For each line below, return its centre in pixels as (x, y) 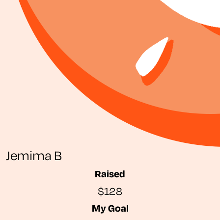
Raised (110, 174)
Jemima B (34, 155)
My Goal (110, 208)
